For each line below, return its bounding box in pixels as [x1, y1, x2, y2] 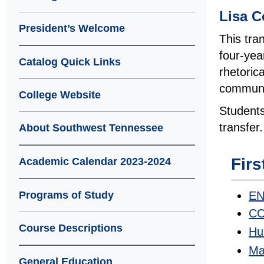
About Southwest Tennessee [19, 122, 163, 134]
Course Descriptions [19, 222, 123, 234]
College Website [19, 89, 101, 101]
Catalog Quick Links [19, 56, 121, 68]
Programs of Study [19, 189, 114, 201]
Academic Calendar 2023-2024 [19, 156, 171, 167]
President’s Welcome [19, 22, 125, 34]
